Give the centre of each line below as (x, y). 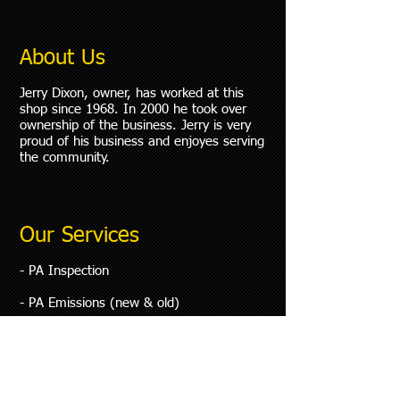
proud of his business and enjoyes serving (142, 142)
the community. (65, 158)
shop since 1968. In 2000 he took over (133, 109)
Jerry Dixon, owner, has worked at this (132, 93)
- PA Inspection (64, 271)
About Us (62, 58)
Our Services (79, 236)
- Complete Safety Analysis (98, 367)
